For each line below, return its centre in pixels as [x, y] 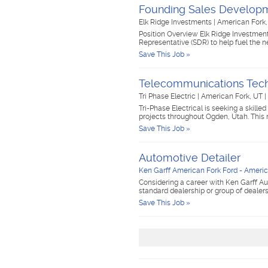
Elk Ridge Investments [176, 22]
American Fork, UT [233, 96]
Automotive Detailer [190, 158]
